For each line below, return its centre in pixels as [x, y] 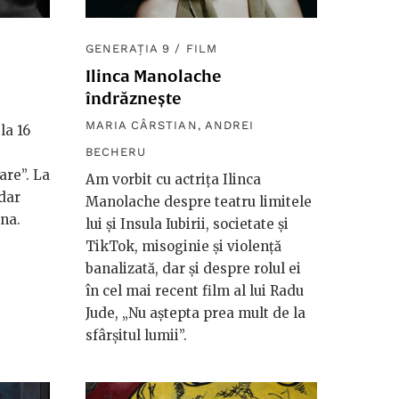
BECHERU [116, 152]
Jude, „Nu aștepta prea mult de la [195, 313]
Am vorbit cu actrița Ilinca [173, 180]
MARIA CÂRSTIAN [142, 126]
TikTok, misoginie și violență [183, 247]
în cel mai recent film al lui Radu [195, 291]
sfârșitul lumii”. [136, 336]
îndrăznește [134, 99]
